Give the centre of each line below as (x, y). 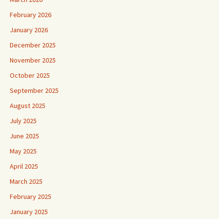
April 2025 (24, 166)
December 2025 (33, 45)
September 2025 (34, 91)
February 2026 (31, 15)
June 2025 (24, 136)
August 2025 (28, 106)
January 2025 (29, 212)
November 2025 (33, 60)
